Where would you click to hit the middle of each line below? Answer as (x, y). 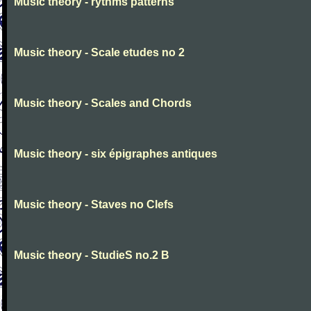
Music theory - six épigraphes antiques (116, 154)
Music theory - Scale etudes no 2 (99, 52)
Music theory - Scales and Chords (103, 103)
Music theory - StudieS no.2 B (92, 255)
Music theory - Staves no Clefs (94, 204)
